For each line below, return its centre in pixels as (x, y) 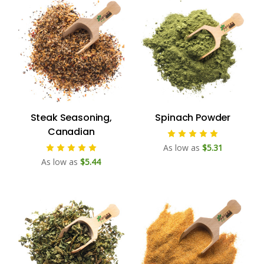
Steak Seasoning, (71, 118)
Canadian (71, 132)
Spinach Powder (193, 118)
